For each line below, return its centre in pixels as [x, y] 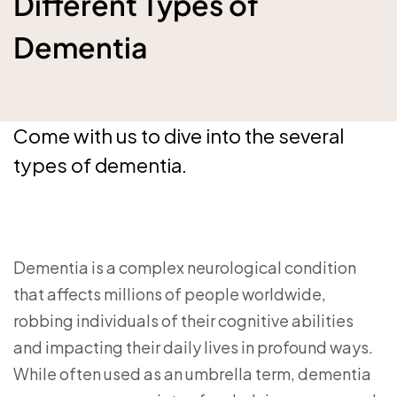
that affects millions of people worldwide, [170, 294]
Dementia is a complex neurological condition [185, 267]
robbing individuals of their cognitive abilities [183, 320]
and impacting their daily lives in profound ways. [193, 347]
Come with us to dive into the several [179, 136]
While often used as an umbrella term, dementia [192, 374]
